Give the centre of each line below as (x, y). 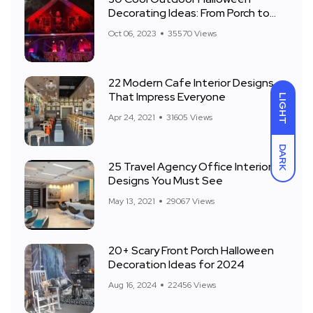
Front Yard (134, 27)
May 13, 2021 (132, 201)
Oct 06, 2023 (132, 34)
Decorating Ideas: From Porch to (189, 13)
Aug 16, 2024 (132, 285)
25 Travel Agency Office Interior (190, 167)
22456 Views (192, 285)
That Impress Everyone (167, 97)
